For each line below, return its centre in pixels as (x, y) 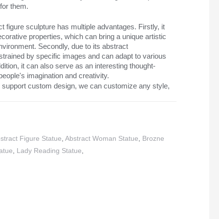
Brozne (153, 139)
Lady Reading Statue (49, 151)
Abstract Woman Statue (101, 139)
